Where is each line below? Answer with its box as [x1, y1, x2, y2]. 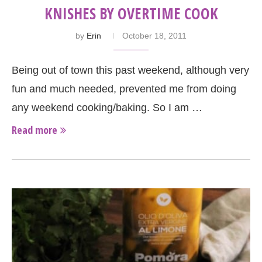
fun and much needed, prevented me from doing [12, 83, 236, 95]
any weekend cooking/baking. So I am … [12, 102, 202, 114]
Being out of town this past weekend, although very [12, 64, 249, 77]
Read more [12, 123, 57, 137]
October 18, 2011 [122, 31, 187, 41]
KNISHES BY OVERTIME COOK [44, 3, 218, 25]
